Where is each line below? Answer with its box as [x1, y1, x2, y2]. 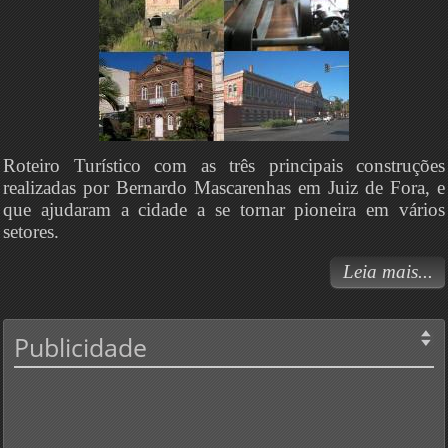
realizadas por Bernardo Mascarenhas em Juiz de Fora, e [3, 177, 445, 199]
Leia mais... [343, 261, 433, 283]
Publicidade [14, 330, 147, 365]
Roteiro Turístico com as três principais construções [3, 155, 445, 177]
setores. [3, 221, 59, 243]
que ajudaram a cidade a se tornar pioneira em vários [3, 199, 445, 221]
